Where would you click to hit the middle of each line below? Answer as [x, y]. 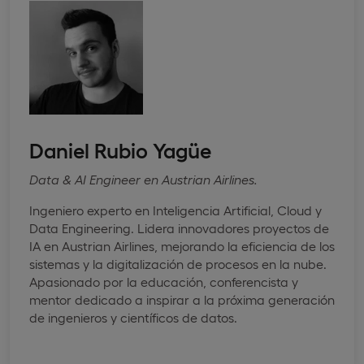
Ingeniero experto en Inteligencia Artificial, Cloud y [175, 210]
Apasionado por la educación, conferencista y [164, 281]
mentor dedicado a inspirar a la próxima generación [182, 299]
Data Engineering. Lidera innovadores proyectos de [179, 227]
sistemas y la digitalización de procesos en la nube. [178, 263]
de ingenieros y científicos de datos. [133, 317]
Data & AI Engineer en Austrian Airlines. [143, 179]
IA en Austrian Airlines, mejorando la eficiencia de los [182, 245]
